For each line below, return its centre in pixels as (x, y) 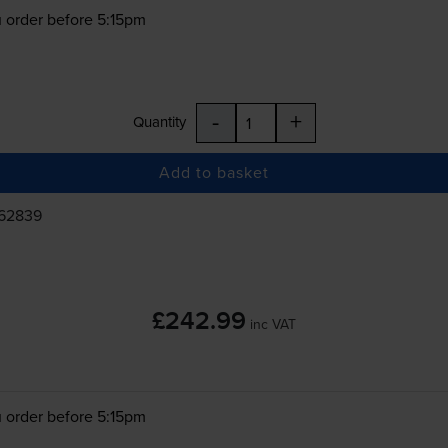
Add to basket (214, 172)
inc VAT (273, 323)
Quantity (159, 121)
